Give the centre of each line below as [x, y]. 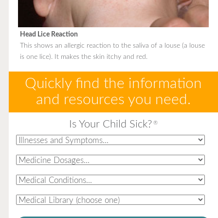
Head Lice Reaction [49, 34]
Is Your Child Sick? [110, 124]
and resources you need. [113, 100]
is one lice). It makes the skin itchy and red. [83, 57]
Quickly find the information [113, 83]
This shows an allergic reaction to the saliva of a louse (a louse [112, 45]
